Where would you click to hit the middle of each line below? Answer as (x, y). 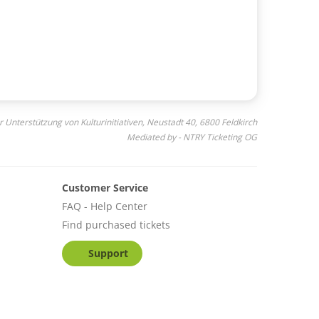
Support (108, 253)
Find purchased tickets (116, 224)
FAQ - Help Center (104, 206)
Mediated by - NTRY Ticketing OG (192, 137)
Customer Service (105, 187)
